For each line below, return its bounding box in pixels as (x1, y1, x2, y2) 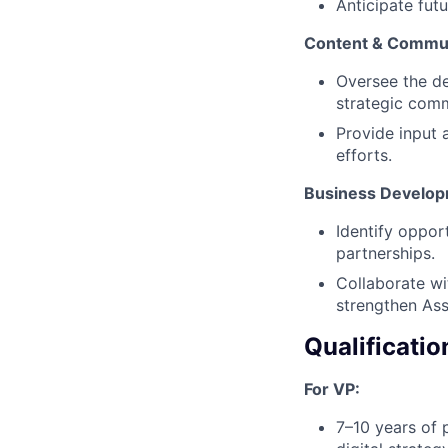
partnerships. (336, 242, 435, 263)
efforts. (336, 144, 392, 165)
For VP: (304, 378, 360, 399)
